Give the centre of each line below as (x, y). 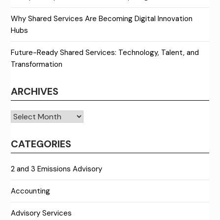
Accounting (31, 191)
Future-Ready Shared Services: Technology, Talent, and (105, 52)
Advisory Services (41, 213)
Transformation (37, 64)
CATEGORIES (41, 144)
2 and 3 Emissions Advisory (57, 169)
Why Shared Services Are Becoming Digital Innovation (102, 18)
